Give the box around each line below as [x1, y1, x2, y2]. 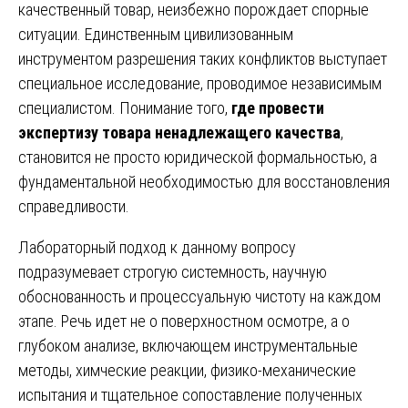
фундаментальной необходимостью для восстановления [18, 171, 390, 191]
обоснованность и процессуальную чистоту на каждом [18, 286, 381, 306]
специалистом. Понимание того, [18, 97, 231, 117]
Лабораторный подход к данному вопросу [18, 237, 296, 257]
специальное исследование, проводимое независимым [18, 73, 382, 93]
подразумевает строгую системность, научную [18, 261, 327, 281]
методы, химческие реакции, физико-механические [18, 360, 356, 380]
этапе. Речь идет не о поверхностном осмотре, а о [18, 311, 350, 331]
